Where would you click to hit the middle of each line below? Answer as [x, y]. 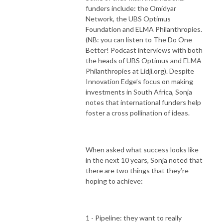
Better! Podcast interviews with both [144, 50]
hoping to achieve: [114, 181]
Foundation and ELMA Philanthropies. [144, 29]
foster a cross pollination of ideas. [138, 112]
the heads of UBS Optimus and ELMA [144, 60]
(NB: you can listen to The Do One [139, 39]
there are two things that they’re [137, 170]
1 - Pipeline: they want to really [134, 218]
